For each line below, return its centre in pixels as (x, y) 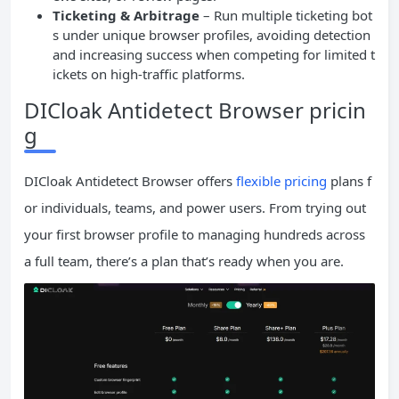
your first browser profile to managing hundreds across (195, 235)
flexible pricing (281, 181)
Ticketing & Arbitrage (126, 16)
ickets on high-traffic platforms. (149, 74)
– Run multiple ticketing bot (286, 16)
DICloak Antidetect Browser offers (130, 181)
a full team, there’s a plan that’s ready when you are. (184, 261)
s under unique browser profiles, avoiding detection (212, 35)
